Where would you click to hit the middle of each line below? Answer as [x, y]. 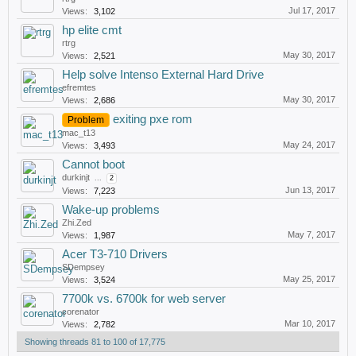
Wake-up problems [111, 210]
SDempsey [83, 267]
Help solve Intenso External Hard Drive [163, 75]
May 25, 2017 [309, 279]
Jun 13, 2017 [310, 190]
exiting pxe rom [153, 119]
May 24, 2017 [309, 145]
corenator [81, 311]
